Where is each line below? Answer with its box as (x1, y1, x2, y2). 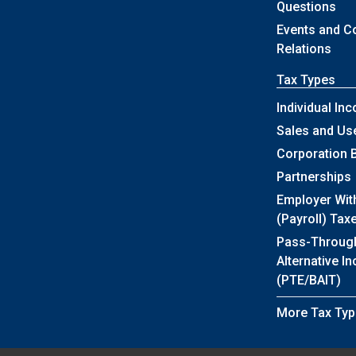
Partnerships (276, 169, 351, 185)
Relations (276, 41, 331, 57)
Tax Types (276, 72, 335, 88)
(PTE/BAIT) (276, 273, 341, 288)
